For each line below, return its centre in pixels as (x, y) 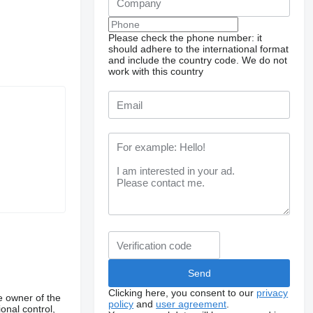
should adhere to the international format (199, 49)
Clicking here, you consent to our (183, 293)
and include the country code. (174, 60)
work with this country (156, 71)
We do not (265, 60)
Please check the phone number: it (185, 38)
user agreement (191, 304)
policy (121, 304)
